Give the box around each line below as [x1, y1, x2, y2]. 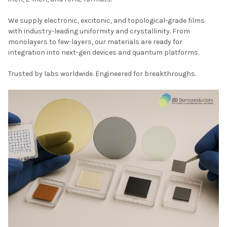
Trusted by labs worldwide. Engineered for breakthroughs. [8, 69, 196, 79]
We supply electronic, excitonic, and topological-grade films [8, 16, 205, 25]
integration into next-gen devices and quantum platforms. [8, 48, 199, 57]
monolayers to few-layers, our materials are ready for [8, 37, 182, 47]
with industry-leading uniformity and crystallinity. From [8, 27, 190, 36]
